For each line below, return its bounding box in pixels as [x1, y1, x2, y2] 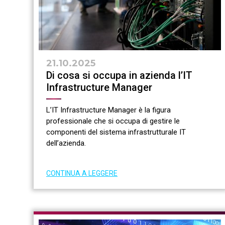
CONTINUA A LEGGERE [46, 169, 118, 178]
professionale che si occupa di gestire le [46, 117, 180, 126]
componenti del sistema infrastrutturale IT [46, 128, 186, 137]
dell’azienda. [46, 139, 86, 148]
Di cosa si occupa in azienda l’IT [46, 69, 192, 82]
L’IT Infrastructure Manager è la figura [46, 105, 171, 115]
